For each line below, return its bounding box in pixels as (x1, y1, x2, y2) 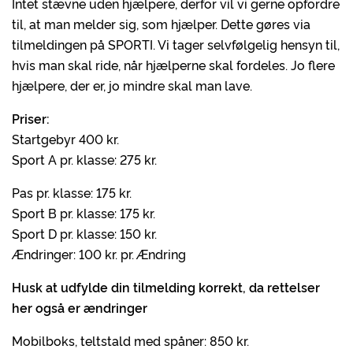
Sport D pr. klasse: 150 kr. (12, 225, 157, 242)
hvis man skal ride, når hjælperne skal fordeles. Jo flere (12, 56, 335, 73)
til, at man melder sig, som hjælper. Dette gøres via (12, 15, 310, 32)
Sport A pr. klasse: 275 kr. (12, 150, 157, 168)
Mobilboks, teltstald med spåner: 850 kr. (12, 332, 249, 349)
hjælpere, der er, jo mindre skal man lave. (12, 76, 252, 94)
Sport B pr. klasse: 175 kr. (12, 204, 155, 221)
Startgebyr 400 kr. (12, 130, 119, 147)
